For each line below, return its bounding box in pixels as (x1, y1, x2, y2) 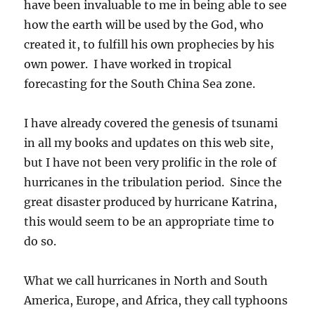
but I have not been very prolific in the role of (24, 155, 277, 169)
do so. (24, 233, 57, 248)
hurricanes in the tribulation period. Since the (24, 174, 283, 189)
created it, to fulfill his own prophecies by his (24, 37, 275, 51)
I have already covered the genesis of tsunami (24, 115, 278, 130)
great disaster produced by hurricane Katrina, (24, 194, 278, 209)
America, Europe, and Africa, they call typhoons (24, 292, 288, 307)
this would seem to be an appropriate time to (24, 214, 275, 229)
